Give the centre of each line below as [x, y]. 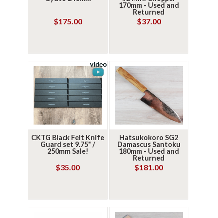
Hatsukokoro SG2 [149, 137]
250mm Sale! [68, 151]
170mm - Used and [149, 5]
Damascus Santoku [149, 144]
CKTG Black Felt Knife [68, 137]
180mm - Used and [149, 151]
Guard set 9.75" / [68, 144]
